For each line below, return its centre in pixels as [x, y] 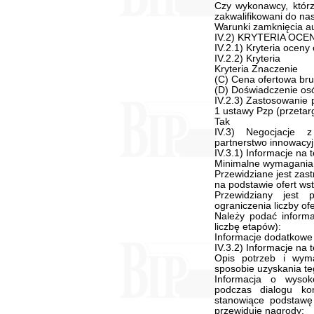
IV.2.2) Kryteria [247, 59]
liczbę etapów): [247, 227]
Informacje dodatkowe [263, 237]
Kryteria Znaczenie [256, 69]
